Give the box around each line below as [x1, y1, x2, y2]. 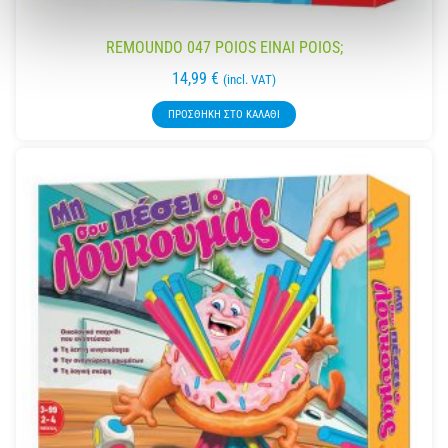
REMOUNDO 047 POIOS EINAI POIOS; [105, 38, 343, 58]
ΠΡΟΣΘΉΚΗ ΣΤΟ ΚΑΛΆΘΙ [168, 108, 280, 122]
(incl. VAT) [223, 72, 276, 88]
